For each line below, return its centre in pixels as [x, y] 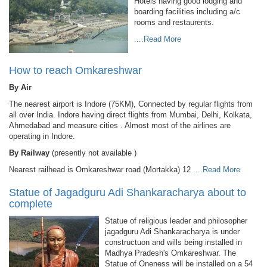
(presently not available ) [93, 153]
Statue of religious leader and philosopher [176, 221]
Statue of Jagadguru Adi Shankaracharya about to [128, 193]
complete [31, 204]
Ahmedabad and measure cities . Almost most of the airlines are [120, 126]
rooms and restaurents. [174, 23]
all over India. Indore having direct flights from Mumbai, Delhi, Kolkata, [131, 115]
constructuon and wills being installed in [173, 243]
